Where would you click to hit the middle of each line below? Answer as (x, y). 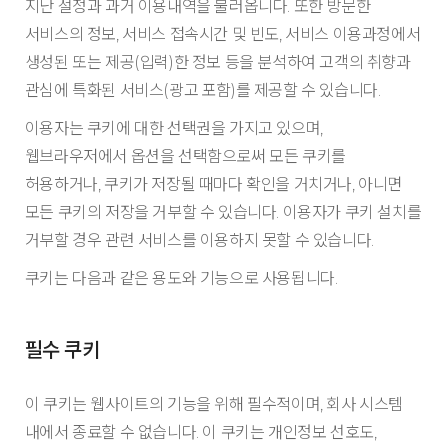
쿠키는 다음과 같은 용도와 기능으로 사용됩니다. (181, 278)
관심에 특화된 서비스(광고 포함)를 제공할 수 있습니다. (202, 90)
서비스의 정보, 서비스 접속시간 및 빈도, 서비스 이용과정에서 (222, 34)
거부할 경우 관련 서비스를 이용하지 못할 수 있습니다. (199, 240)
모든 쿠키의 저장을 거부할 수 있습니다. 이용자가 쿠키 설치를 (223, 212)
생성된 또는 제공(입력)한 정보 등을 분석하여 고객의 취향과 (217, 62)
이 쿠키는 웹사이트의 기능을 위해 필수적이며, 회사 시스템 (213, 403)
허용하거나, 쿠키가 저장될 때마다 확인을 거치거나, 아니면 (213, 184)
